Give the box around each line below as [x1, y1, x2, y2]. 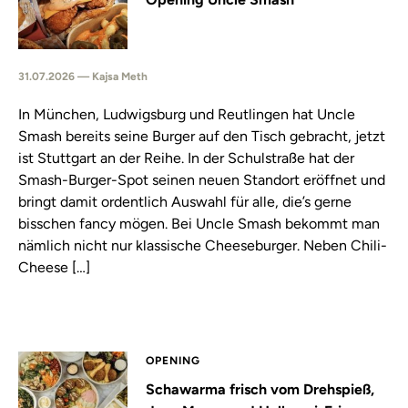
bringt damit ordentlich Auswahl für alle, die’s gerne [18, 193, 352, 210]
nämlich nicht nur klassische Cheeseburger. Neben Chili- [18, 237, 387, 254]
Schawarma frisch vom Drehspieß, [146, 381, 374, 398]
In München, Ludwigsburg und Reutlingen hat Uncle [18, 106, 355, 123]
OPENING [146, 354, 200, 367]
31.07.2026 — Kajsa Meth [18, 70, 148, 83]
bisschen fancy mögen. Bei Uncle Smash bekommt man [18, 215, 380, 232]
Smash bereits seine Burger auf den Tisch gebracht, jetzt [18, 127, 385, 145]
